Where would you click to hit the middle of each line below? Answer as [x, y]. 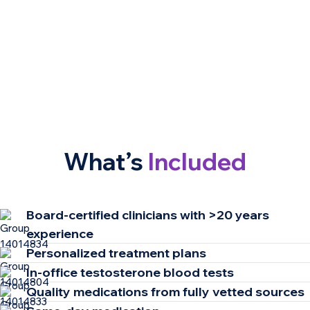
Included [197, 161]
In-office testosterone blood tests [130, 273]
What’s [106, 161]
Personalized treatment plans [116, 253]
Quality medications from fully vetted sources [165, 292]
